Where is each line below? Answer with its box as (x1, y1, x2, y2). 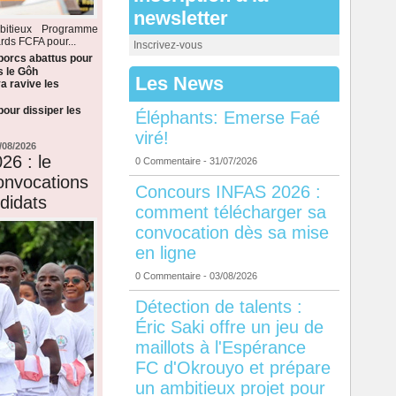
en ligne (134, 243, 196, 263)
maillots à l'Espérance (134, 338, 306, 358)
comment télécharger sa (134, 202, 326, 223)
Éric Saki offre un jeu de (134, 317, 324, 338)
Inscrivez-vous (133, 39, 202, 52)
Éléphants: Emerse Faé (134, 108, 320, 128)
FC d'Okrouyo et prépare (134, 358, 331, 378)
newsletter (133, 7, 228, 30)
